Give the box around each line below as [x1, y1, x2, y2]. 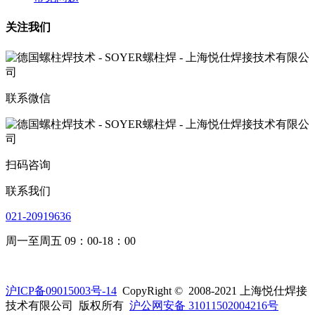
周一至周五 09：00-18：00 [6, 234, 136, 247]
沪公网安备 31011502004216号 [129, 299, 278, 311]
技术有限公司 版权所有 [6, 299, 129, 311]
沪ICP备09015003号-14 [6, 284, 117, 297]
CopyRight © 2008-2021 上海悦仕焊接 [117, 284, 307, 297]
